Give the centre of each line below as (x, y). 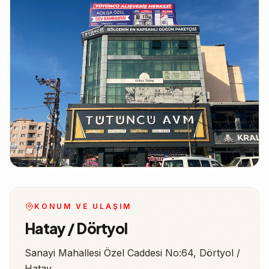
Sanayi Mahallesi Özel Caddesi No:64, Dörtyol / (132, 252)
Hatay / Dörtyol (76, 228)
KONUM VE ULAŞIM (83, 206)
